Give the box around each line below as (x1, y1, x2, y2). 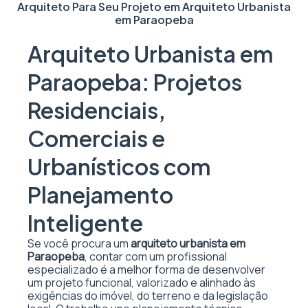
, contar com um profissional (85, 249, 227, 264)
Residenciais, (27, 96, 166, 124)
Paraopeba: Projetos (27, 68, 242, 96)
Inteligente (27, 209, 143, 236)
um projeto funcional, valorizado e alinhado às (27, 275, 256, 290)
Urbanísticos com (27, 153, 211, 180)
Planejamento (27, 181, 173, 208)
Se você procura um (27, 236, 131, 251)
